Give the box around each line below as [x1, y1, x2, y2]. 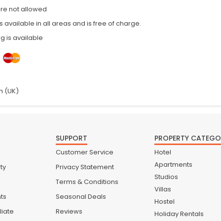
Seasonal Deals [55, 192, 106, 202]
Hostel [154, 197, 175, 207]
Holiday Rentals [154, 209, 204, 219]
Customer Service [55, 147, 113, 157]
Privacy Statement [55, 162, 114, 172]
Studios [154, 172, 178, 182]
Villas [154, 184, 171, 194]
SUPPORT [55, 133, 87, 144]
